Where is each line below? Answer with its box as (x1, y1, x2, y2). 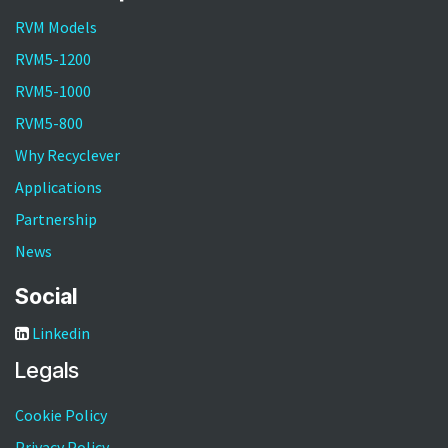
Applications (15, 177, 102, 198)
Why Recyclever (15, 145, 120, 166)
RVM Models (15, 17, 97, 38)
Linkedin (32, 323, 90, 344)
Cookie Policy (15, 405, 107, 426)
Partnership (15, 209, 97, 230)
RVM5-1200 (15, 49, 91, 70)
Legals (15, 357, 79, 384)
